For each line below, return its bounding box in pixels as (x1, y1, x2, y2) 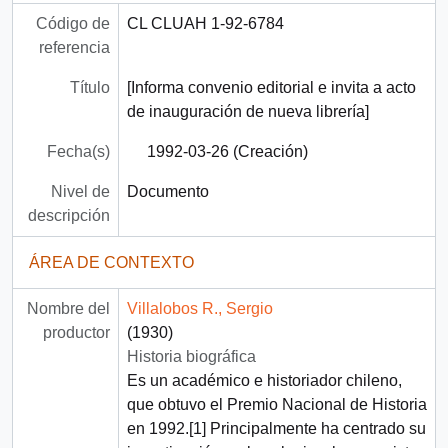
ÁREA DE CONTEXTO (29, 254, 194, 272)
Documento (126, 183, 209, 201)
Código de (35, 15, 110, 33)
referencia (38, 39, 110, 57)
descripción (27, 207, 110, 225)
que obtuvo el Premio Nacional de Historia (126, 396, 427, 414)
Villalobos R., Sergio (126, 300, 273, 318)
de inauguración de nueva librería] (126, 103, 369, 121)
